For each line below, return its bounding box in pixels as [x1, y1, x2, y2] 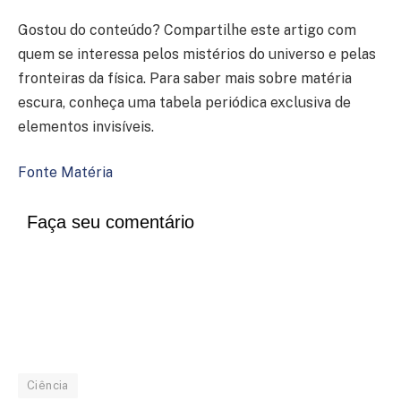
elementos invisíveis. [18, 117, 154, 135]
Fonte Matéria [18, 164, 113, 182]
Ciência [27, 378, 69, 392]
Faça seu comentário [27, 211, 194, 232]
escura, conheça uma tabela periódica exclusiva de [18, 93, 351, 111]
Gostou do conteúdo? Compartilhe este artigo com [18, 21, 356, 38]
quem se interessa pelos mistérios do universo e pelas [18, 45, 376, 63]
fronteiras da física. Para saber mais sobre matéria [18, 69, 352, 87]
